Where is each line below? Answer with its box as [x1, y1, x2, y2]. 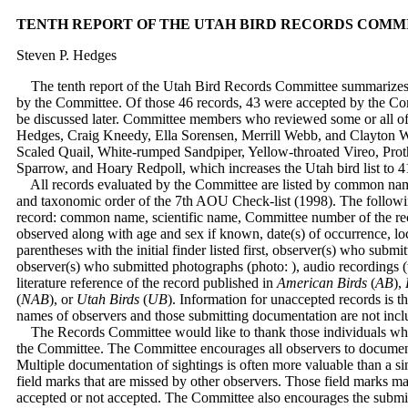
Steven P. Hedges [16, 47, 117, 63]
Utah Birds [76, 291, 139, 307]
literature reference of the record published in [16, 275, 277, 291]
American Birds [277, 275, 367, 291]
